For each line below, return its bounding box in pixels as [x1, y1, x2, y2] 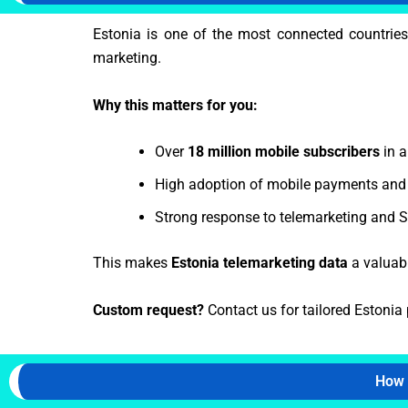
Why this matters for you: [93, 96, 258, 114]
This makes [93, 254, 171, 272]
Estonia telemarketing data [171, 254, 348, 272]
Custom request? [93, 301, 204, 319]
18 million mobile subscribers [188, 143, 380, 161]
